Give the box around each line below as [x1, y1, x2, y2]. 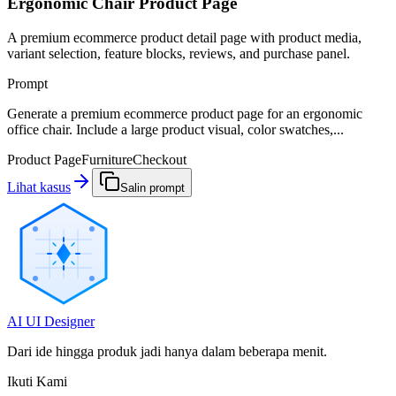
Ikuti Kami [7, 374, 67, 390]
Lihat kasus [7, 179, 71, 195]
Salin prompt [120, 181, 185, 195]
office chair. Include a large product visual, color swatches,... [7, 122, 344, 138]
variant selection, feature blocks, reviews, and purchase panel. [7, 46, 350, 62]
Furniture [81, 152, 133, 168]
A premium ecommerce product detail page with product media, [7, 30, 362, 46]
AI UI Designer [7, 314, 95, 330]
